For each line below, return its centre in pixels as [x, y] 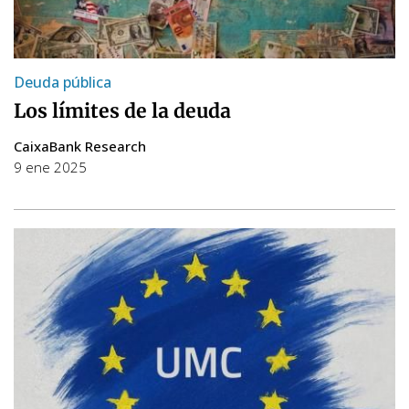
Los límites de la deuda [122, 110]
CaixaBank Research [80, 146]
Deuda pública [63, 82]
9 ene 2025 [50, 167]
